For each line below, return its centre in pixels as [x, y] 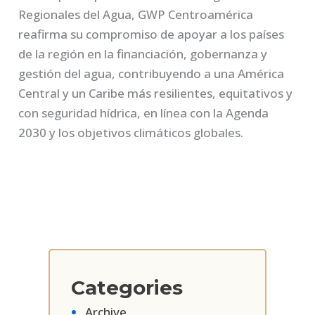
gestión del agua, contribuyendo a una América [152, 73]
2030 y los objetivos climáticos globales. [131, 132]
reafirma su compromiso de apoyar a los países [152, 34]
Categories [127, 287]
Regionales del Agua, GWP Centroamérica [136, 14]
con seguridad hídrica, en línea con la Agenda [144, 112]
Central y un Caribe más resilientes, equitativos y [156, 93]
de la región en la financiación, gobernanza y [143, 53]
